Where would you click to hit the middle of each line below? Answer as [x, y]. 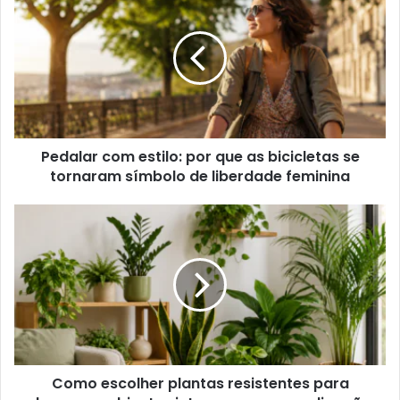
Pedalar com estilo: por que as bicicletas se [200, 156]
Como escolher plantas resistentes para [200, 383]
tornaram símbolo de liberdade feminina [200, 176]
